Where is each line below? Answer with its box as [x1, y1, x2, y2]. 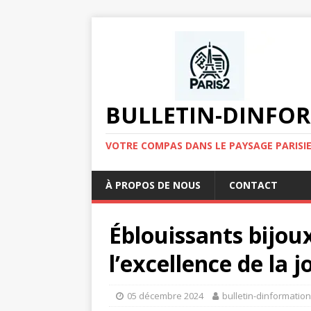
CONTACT [229, 178, 278, 192]
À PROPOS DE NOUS [106, 178, 201, 192]
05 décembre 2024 [127, 289, 203, 302]
